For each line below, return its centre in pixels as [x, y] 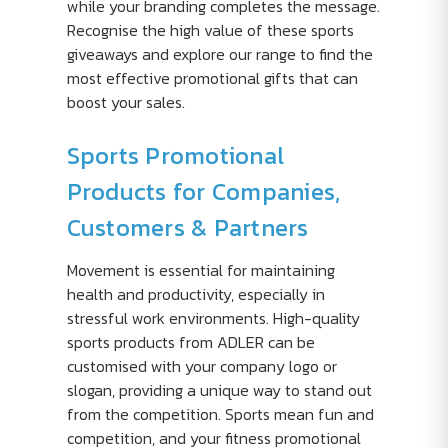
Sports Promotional [175, 155]
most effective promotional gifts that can [212, 78]
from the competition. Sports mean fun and [220, 414]
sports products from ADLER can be [190, 342]
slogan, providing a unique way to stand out [219, 390]
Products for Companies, [203, 191]
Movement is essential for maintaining [200, 270]
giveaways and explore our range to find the [219, 54]
